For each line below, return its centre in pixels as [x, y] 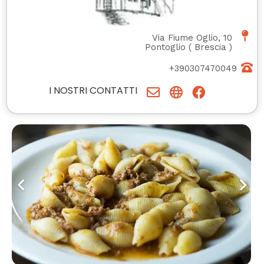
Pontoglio [165, 47]
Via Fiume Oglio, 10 [192, 38]
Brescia [210, 47]
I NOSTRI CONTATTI [93, 91]
